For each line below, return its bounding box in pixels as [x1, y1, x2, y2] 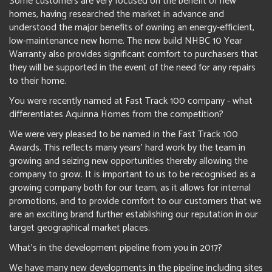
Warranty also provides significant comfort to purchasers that [9, 46, 258, 63]
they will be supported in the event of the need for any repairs [9, 59, 256, 76]
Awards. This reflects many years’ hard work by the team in [9, 140, 245, 156]
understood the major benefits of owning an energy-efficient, [9, 19, 254, 36]
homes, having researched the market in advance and [9, 6, 224, 22]
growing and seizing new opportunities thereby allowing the [9, 153, 248, 169]
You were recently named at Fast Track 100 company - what [9, 93, 253, 109]
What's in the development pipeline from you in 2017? [9, 240, 222, 256]
